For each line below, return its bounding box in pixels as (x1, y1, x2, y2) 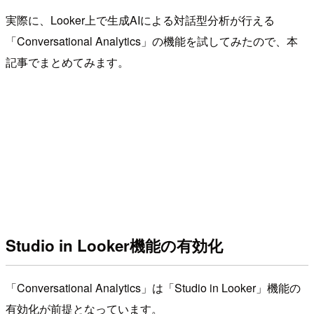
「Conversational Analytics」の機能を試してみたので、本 (6, 32, 298, 49)
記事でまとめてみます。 (6, 53, 129, 70)
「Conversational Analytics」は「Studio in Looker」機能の (6, 280, 301, 296)
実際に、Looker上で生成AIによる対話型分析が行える (6, 11, 275, 28)
